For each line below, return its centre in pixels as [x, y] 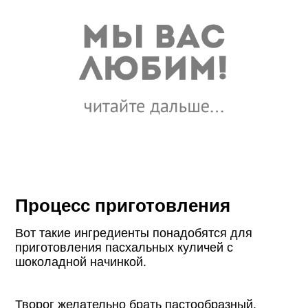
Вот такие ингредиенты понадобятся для [134, 233]
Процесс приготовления [123, 206]
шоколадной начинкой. [81, 262]
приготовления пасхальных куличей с [124, 248]
